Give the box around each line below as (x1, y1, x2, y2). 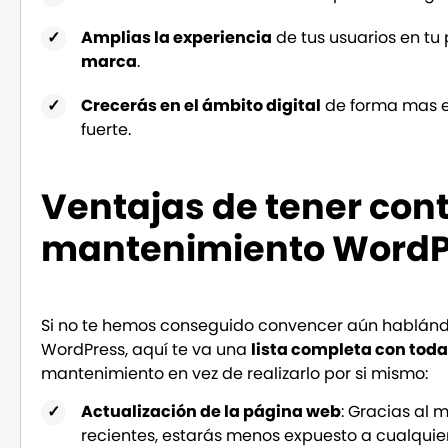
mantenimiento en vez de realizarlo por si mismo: (41, 361, 429, 385)
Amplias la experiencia (81, 25, 273, 49)
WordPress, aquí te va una (41, 337, 252, 361)
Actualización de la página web (81, 399, 342, 423)
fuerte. (81, 117, 132, 141)
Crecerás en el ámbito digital (81, 93, 322, 117)
